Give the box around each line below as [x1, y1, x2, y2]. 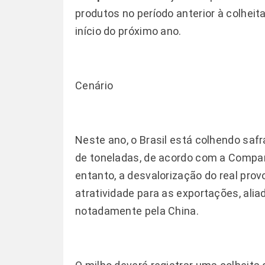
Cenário [75, 79, 114, 92]
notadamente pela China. [75, 205, 199, 217]
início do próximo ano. [75, 25, 182, 37]
